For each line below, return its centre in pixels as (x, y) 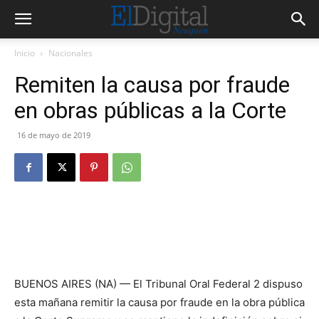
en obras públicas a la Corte (150, 110)
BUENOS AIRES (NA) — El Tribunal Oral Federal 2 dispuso (158, 284)
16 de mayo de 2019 (54, 135)
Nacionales (70, 53)
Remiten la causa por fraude (152, 85)
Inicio (25, 53)
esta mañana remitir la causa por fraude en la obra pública (159, 302)
